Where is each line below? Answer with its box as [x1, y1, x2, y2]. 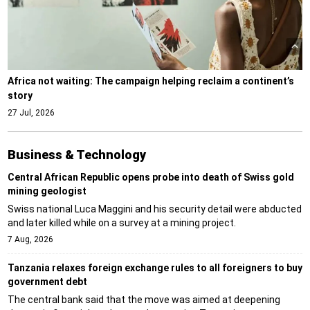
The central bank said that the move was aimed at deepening [7, 294, 280, 306]
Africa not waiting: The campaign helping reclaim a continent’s [7, 75, 294, 87]
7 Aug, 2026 [7, 235, 53, 245]
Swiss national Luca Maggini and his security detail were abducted [7, 203, 302, 215]
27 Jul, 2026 [7, 108, 55, 118]
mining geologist [7, 185, 86, 197]
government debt [7, 276, 87, 288]
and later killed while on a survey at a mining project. [7, 217, 236, 229]
